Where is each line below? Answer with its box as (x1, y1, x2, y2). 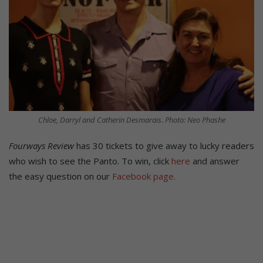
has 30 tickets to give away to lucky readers (74, 139, 254, 151)
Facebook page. (112, 170, 176, 182)
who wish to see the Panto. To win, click (9, 154, 171, 167)
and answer (190, 154, 240, 167)
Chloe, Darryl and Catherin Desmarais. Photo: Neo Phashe (38, 114, 225, 125)
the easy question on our (9, 170, 112, 182)
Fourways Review (9, 139, 74, 151)
